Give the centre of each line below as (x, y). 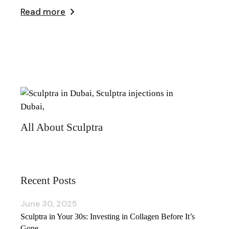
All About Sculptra (62, 127)
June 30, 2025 (49, 203)
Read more (43, 12)
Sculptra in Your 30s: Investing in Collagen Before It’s (108, 216)
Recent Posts (48, 180)
